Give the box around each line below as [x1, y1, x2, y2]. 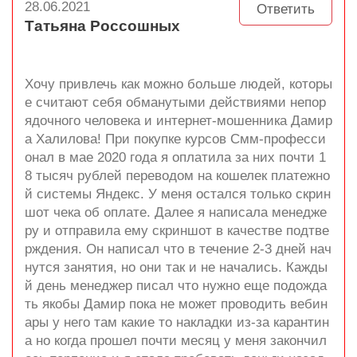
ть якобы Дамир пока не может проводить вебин [25, 296, 328, 312]
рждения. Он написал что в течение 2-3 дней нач [25, 241, 331, 257]
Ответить [257, 2, 315, 17]
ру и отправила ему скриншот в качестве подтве [25, 223, 329, 238]
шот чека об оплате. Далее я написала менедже [25, 205, 327, 220]
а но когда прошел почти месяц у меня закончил [25, 333, 327, 348]
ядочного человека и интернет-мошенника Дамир [25, 113, 332, 128]
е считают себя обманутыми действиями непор [25, 95, 326, 110]
